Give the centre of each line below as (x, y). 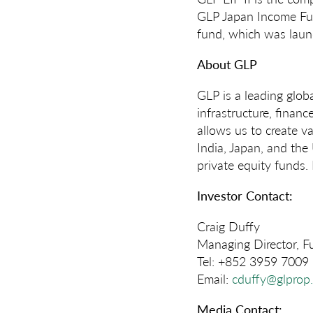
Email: (214, 279)
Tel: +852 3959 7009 (253, 261)
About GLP (227, 64)
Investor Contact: (245, 196)
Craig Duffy (228, 226)
